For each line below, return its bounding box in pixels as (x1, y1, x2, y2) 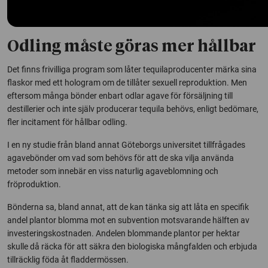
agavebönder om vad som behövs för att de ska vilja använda (7, 153, 234, 163)
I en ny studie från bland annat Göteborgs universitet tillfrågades (7, 140, 245, 150)
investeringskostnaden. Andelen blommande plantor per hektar (7, 229, 240, 239)
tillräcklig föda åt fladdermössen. (7, 255, 129, 265)
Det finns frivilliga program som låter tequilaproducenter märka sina (7, 65, 257, 75)
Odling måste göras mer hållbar (7, 39, 256, 56)
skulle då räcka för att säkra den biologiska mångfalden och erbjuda (7, 242, 257, 252)
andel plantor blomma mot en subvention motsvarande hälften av (7, 215, 249, 226)
